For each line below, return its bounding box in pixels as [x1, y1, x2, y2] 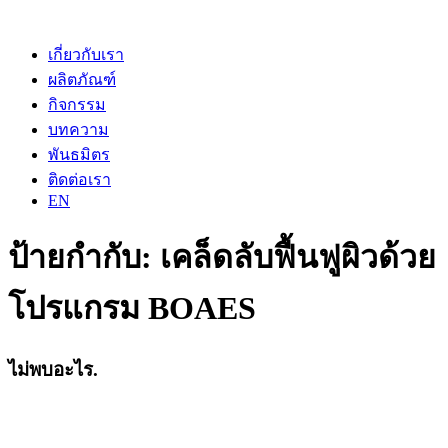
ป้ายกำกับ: [8, 239, 160, 276]
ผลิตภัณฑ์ [48, 71, 116, 88]
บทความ [48, 121, 109, 138]
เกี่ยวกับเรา [48, 46, 124, 63]
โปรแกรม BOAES [8, 290, 256, 327]
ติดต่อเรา [48, 171, 111, 188]
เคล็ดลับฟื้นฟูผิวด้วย [160, 239, 436, 276]
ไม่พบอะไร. [8, 358, 98, 380]
